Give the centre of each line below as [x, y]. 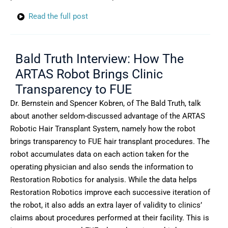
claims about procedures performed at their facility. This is [110, 218]
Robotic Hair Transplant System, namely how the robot [103, 129]
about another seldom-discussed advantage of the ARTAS [108, 116]
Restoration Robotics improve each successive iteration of [110, 192]
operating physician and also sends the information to [102, 167]
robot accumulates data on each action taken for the [99, 154]
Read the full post [59, 17]
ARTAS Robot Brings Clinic [89, 74]
